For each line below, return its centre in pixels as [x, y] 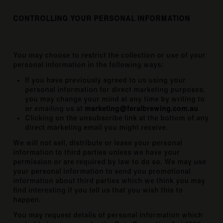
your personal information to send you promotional [102, 171]
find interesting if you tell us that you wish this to [98, 190]
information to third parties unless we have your [97, 153]
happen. [27, 200]
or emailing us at [55, 109]
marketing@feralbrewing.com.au [142, 109]
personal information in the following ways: [89, 65]
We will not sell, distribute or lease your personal [98, 143]
